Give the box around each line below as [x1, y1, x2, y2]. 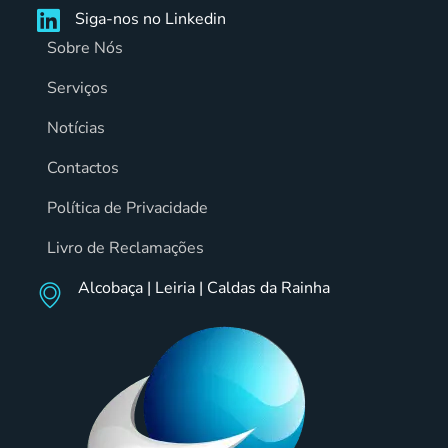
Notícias [47, 117, 106, 140]
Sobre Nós [47, 37, 124, 60]
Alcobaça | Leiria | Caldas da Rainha [78, 277, 331, 300]
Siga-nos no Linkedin [75, 8, 227, 31]
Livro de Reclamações [47, 237, 205, 260]
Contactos [47, 157, 120, 180]
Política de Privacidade [47, 197, 209, 220]
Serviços [47, 77, 109, 100]
